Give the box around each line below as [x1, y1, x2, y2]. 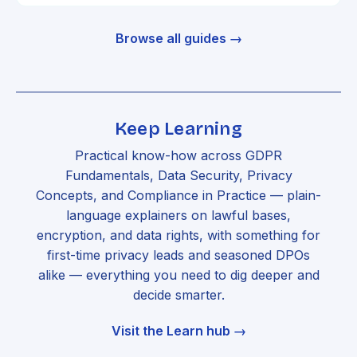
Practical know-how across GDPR [75, 147, 282, 163]
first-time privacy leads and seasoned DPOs [47, 246, 310, 263]
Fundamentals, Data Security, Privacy [65, 167, 292, 183]
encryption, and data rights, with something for [37, 226, 320, 243]
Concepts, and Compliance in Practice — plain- [36, 186, 321, 203]
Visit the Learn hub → [111, 322, 246, 339]
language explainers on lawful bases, [66, 206, 291, 223]
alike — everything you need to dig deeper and [37, 266, 320, 283]
